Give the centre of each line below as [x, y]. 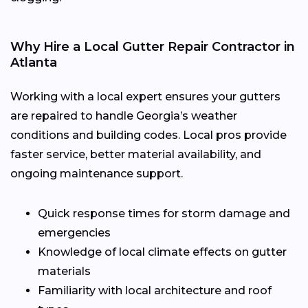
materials [64, 271]
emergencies [74, 232]
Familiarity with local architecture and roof [155, 290]
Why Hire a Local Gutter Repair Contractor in [153, 46]
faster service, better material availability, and [136, 154]
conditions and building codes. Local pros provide [148, 135]
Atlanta [34, 62]
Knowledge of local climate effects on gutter [162, 252]
